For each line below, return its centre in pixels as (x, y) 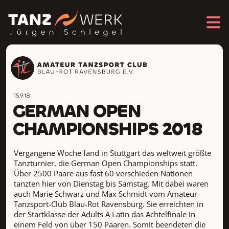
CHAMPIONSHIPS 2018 (107, 130)
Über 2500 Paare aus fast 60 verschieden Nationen (103, 173)
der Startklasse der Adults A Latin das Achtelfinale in (104, 214)
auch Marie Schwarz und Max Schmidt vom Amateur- (107, 193)
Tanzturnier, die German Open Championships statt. (105, 163)
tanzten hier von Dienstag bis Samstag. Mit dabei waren (111, 183)
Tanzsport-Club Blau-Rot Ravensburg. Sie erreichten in (108, 204)
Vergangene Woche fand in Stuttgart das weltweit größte (112, 153)
